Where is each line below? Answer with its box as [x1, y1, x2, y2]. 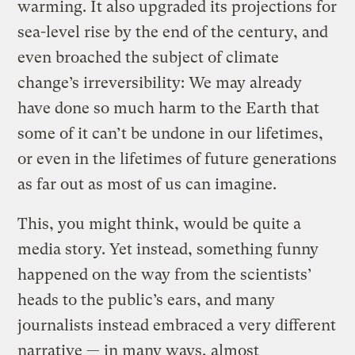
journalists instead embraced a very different [17, 315, 337, 334]
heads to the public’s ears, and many [17, 290, 276, 309]
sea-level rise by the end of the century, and [17, 22, 329, 41]
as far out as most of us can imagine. [17, 174, 277, 193]
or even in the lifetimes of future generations [17, 149, 338, 168]
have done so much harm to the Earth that [17, 98, 320, 117]
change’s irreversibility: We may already [17, 73, 303, 92]
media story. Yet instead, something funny [17, 239, 319, 258]
